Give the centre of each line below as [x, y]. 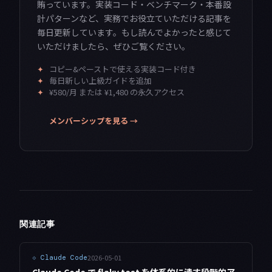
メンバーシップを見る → [93, 121]
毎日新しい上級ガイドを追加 [100, 81]
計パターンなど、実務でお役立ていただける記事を [134, 19]
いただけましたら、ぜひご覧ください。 [114, 46]
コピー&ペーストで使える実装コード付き [123, 69]
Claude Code [64, 258]
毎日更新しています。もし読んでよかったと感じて [134, 32]
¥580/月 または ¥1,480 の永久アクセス [117, 92]
